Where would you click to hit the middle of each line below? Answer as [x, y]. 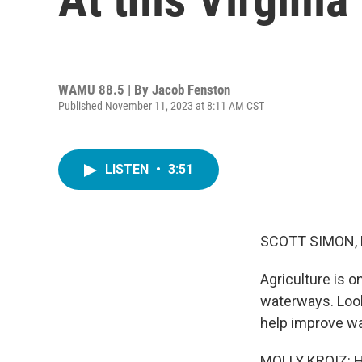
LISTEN [128, 169]
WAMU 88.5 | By [105, 89]
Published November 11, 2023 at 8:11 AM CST [161, 105]
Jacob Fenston [191, 89]
